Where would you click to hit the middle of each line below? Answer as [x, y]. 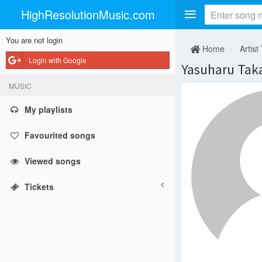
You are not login [34, 40]
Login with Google [58, 60]
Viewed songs [53, 161]
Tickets [39, 187]
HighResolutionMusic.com [88, 14]
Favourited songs [60, 135]
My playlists [49, 109]
